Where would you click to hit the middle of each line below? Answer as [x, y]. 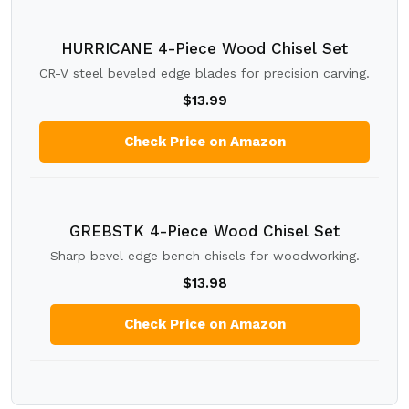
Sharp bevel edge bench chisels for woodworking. [204, 256]
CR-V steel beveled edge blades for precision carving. [204, 73]
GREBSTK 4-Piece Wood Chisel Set [204, 231]
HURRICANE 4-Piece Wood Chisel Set [204, 48]
